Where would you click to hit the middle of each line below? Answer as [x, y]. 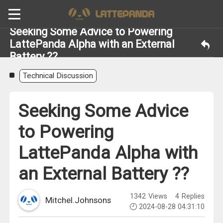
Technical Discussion [58, 76]
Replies [192, 196]
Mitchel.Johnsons [78, 200]
